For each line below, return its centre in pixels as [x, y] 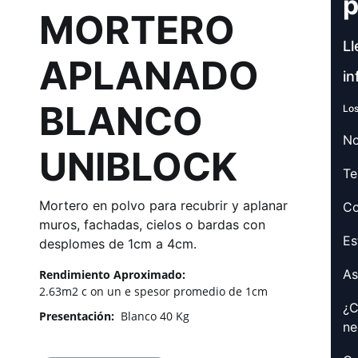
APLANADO [149, 76]
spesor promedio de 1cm [201, 292]
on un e [111, 292]
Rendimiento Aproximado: [112, 275]
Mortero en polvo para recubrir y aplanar [163, 206]
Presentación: [77, 316]
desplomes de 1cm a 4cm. [118, 244]
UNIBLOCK [138, 167]
